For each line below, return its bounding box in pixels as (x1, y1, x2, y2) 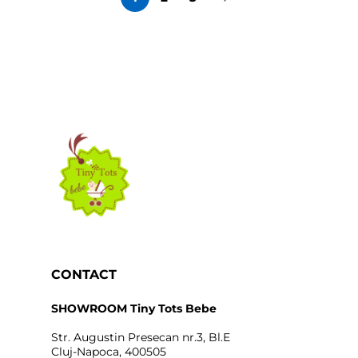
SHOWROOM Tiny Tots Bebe (51, 301, 217, 316)
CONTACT (51, 267, 117, 283)
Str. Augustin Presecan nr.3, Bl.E (51, 330, 230, 345)
